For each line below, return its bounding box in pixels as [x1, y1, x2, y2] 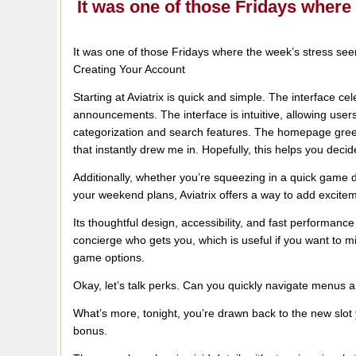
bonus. [73, 324, 107, 337]
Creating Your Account [73, 63, 185, 75]
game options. [73, 251, 145, 264]
